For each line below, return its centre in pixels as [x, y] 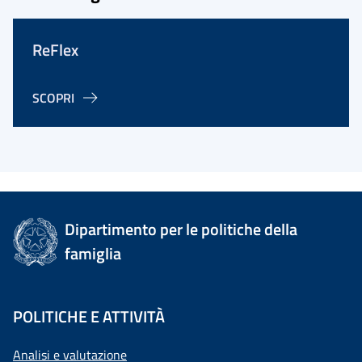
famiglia [93, 253]
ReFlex [55, 50]
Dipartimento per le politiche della [181, 229]
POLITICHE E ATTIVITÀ [89, 316]
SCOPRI [53, 98]
